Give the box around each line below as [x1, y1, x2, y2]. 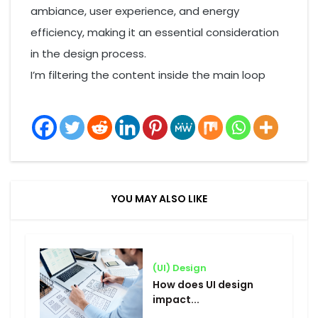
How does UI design [153, 277, 253, 292]
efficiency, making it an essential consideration [31, 25, 279, 40]
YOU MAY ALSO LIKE [111, 192, 207, 207]
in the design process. [31, 46, 146, 62]
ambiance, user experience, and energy [31, 4, 239, 19]
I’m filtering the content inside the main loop [31, 67, 265, 83]
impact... [153, 292, 199, 307]
